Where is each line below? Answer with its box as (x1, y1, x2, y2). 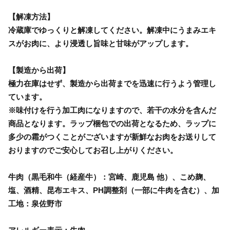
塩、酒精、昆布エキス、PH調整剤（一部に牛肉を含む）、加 (8, 185, 219, 195)
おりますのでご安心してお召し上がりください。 (8, 145, 178, 155)
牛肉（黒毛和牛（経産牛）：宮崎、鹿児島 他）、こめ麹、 (8, 172, 210, 181)
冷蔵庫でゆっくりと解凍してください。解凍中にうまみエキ (8, 25, 216, 34)
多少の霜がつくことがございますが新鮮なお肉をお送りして (8, 132, 216, 141)
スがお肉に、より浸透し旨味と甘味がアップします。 (8, 39, 193, 48)
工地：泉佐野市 (8, 199, 62, 208)
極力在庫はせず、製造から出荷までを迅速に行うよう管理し (8, 79, 216, 88)
